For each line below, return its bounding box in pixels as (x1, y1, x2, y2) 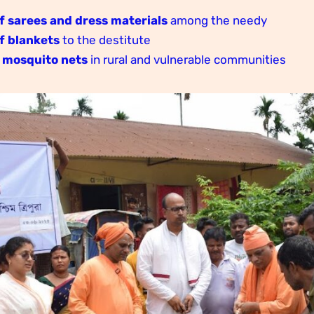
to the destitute (59, 32, 151, 47)
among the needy (167, 13, 267, 27)
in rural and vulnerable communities (87, 52, 286, 67)
